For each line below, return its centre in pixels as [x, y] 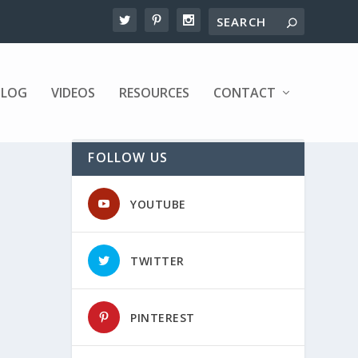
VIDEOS [73, 92]
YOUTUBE [158, 205]
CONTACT [244, 92]
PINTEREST [163, 318]
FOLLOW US [128, 158]
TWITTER [157, 261]
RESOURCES [154, 92]
